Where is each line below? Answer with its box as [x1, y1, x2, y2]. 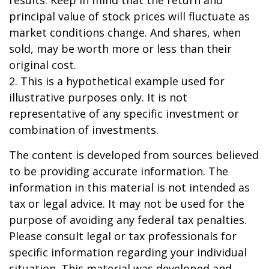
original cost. [9, 58, 76, 72]
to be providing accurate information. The [9, 164, 228, 178]
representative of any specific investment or [9, 106, 239, 121]
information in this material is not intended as [9, 180, 250, 195]
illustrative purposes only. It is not [9, 90, 187, 104]
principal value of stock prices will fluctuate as [9, 9, 250, 23]
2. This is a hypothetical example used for [9, 74, 225, 88]
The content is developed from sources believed [9, 148, 259, 162]
